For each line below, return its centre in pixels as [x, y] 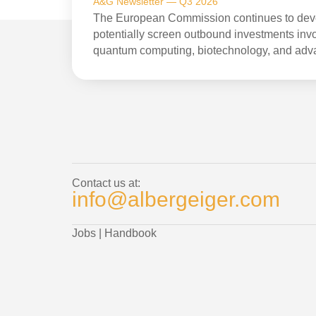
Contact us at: [106, 183]
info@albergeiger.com [176, 199]
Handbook [130, 233]
